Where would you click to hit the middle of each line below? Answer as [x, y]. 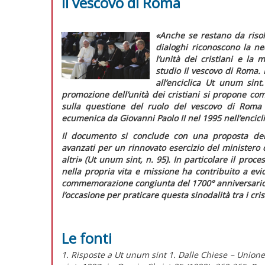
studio [170, 70]
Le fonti [87, 238]
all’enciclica [180, 82]
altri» [72, 159]
